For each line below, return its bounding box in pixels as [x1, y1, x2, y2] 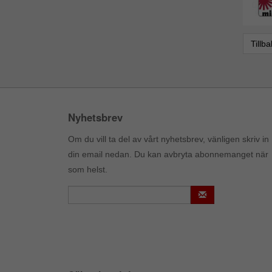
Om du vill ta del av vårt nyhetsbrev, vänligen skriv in [68, 134, 269, 144]
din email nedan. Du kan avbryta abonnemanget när [68, 149, 268, 159]
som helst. [68, 165, 107, 174]
